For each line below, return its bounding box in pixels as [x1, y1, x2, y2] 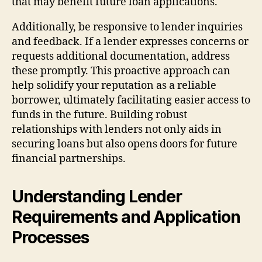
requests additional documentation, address [12, 49, 230, 63]
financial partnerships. [12, 151, 126, 166]
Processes [12, 227, 89, 247]
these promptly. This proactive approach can [12, 64, 230, 78]
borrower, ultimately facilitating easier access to [12, 93, 250, 107]
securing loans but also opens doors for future [12, 137, 237, 151]
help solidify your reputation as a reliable [12, 78, 216, 92]
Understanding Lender [12, 186, 182, 206]
